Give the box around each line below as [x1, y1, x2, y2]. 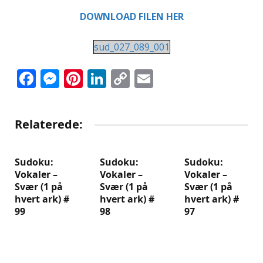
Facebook [36, 66, 119, 92]
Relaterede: [15, 116, 83, 133]
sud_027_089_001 [93, 40, 170, 53]
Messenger [59, 66, 156, 92]
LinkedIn [106, 66, 182, 92]
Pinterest [83, 66, 162, 92]
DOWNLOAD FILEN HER [79, 10, 184, 23]
